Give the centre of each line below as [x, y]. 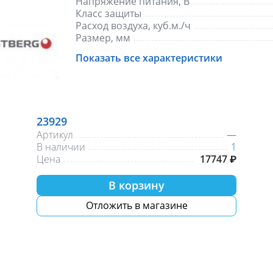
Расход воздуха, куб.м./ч [133, 26]
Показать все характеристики [149, 58]
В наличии [61, 147]
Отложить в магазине [136, 206]
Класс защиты [108, 13]
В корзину [136, 185]
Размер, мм [103, 38]
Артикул [55, 134]
